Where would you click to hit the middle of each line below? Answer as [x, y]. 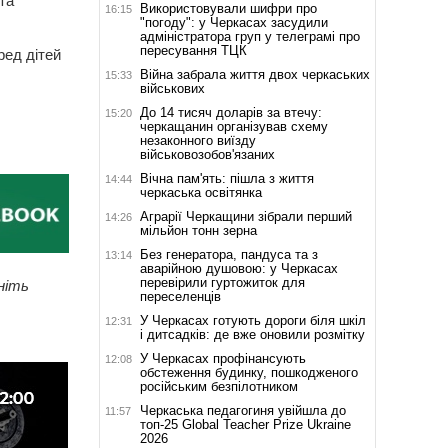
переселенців [180, 296]
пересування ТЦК [193, 50]
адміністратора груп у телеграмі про [249, 36]
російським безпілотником [218, 386]
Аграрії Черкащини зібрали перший [245, 216]
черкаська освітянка [200, 192]
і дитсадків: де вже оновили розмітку [252, 334]
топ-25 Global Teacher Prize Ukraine [245, 424]
